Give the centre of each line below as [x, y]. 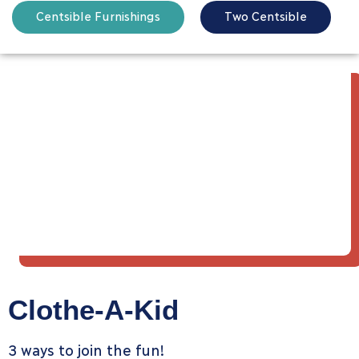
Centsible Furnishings [98, 16]
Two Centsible [266, 16]
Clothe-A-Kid [93, 309]
